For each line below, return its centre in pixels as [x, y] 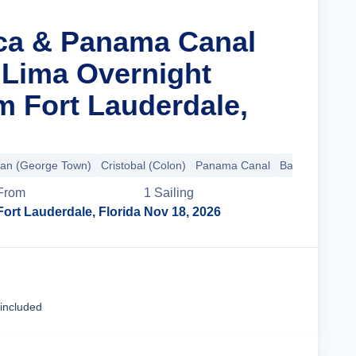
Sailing [174, 193]
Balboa [297, 165]
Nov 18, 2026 [183, 212]
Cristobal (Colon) [143, 165]
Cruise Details [234, 290]
